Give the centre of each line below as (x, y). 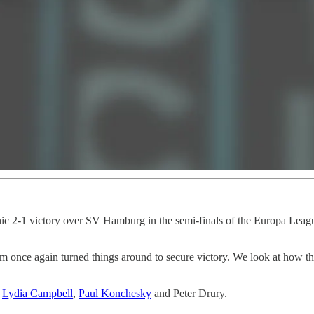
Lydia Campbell (37, 293)
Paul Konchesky (115, 293)
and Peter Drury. (189, 293)
